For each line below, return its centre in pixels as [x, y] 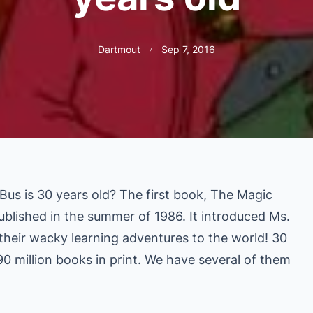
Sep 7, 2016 [188, 50]
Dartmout [119, 50]
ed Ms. [270, 217]
